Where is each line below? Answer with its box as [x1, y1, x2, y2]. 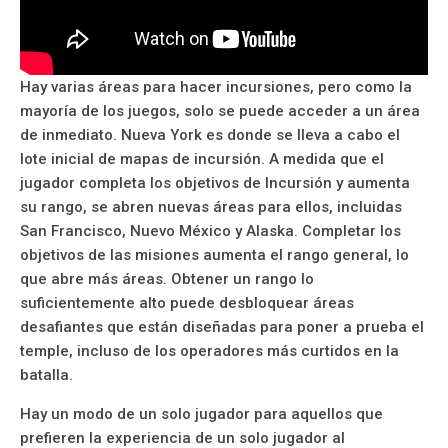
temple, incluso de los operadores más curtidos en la [20, 341, 399, 360]
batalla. [20, 365, 73, 384]
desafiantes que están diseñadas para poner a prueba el [20, 317, 424, 336]
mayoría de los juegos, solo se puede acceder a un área [20, 101, 420, 120]
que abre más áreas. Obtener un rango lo [20, 269, 314, 288]
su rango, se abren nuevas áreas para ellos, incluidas [20, 197, 402, 216]
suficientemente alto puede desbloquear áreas [20, 293, 354, 312]
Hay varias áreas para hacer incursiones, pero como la [20, 77, 412, 96]
